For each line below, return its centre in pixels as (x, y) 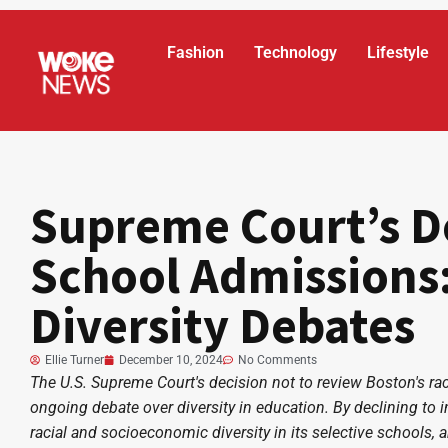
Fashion (196, 52)
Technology (296, 52)
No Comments (277, 359)
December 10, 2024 (171, 359)
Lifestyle (398, 52)
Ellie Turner (74, 359)
